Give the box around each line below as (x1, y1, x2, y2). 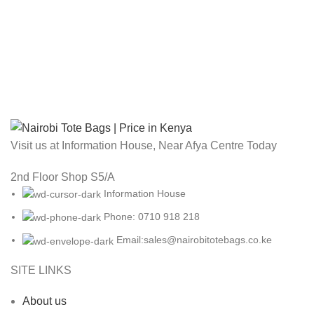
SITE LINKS (11, 264, 71, 276)
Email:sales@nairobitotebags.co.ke (116, 234, 272, 246)
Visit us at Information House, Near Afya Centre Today (11, 139, 277, 151)
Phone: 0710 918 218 (104, 211, 200, 223)
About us (22, 294, 67, 307)
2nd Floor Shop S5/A (11, 170, 115, 183)
